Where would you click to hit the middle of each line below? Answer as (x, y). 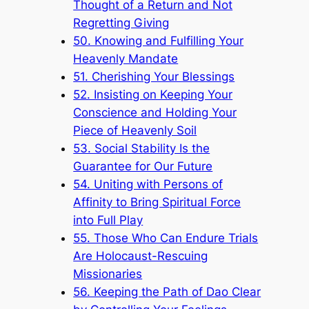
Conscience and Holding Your (155, 112)
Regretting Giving (121, 22)
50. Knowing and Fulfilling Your (159, 40)
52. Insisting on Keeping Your (153, 94)
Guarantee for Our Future (143, 166)
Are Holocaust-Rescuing (141, 256)
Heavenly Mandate (126, 58)
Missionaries (108, 273)
